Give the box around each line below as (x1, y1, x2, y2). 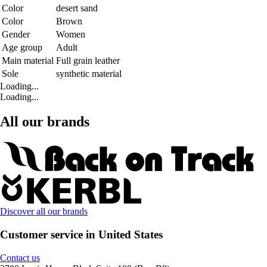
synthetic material (56, 68, 122, 79)
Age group (2, 42, 42, 52)
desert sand (56, 2, 98, 13)
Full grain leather (56, 55, 120, 66)
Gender (2, 29, 30, 39)
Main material (2, 55, 54, 66)
